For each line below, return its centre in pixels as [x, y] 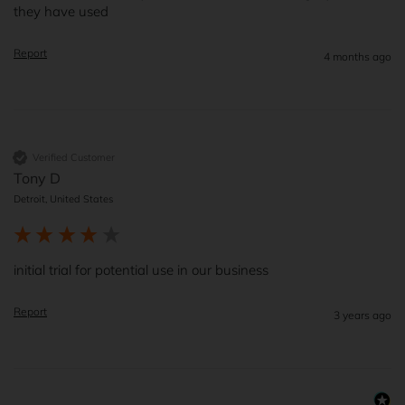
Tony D [37, 179]
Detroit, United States [63, 199]
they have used [61, 12]
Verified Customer [74, 157]
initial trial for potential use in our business [141, 270]
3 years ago [363, 316]
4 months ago [358, 57]
